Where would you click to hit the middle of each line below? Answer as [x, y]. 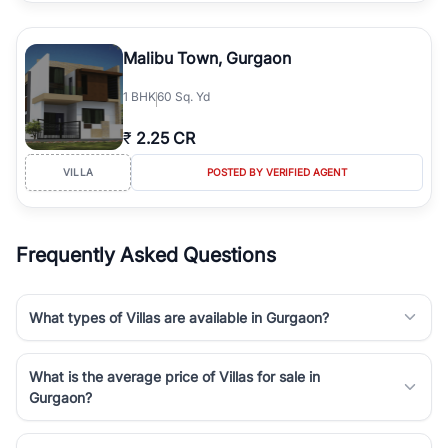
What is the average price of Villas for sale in [174, 376]
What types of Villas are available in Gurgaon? [179, 317]
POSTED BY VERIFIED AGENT [276, 171]
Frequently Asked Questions [146, 254]
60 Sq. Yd [183, 96]
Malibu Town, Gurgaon [207, 57]
